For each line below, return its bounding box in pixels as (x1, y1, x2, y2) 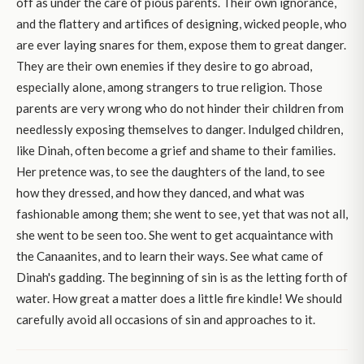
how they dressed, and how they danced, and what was (16, 185, 305, 201)
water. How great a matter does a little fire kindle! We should (16, 291, 342, 306)
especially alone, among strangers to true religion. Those (16, 80, 323, 95)
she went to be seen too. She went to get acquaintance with (16, 227, 333, 243)
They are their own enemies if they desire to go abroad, (16, 58, 312, 74)
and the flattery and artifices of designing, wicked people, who (16, 16, 347, 32)
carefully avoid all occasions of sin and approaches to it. (16, 312, 315, 327)
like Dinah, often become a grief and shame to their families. (16, 143, 336, 158)
